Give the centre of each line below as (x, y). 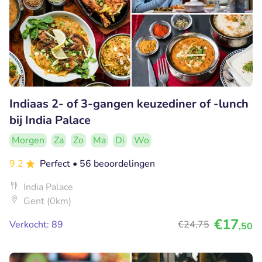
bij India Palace (50, 120)
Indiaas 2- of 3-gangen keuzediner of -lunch (129, 104)
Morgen (28, 141)
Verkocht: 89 (36, 225)
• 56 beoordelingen (114, 164)
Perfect (56, 164)
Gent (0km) (47, 201)
